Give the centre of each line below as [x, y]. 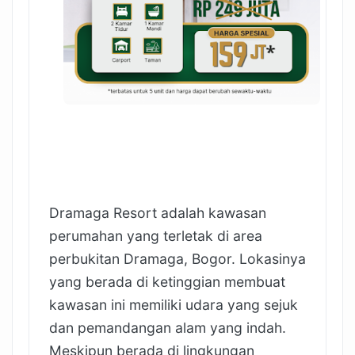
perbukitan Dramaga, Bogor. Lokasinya [177, 258]
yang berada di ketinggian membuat [167, 281]
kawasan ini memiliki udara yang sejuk [174, 304]
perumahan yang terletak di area [156, 235]
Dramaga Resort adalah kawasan [158, 212]
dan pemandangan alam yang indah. [168, 327]
